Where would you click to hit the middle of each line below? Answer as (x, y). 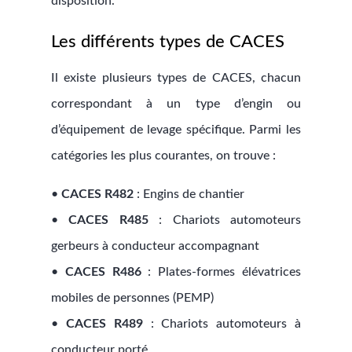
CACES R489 (104, 324)
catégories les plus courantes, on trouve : (163, 156)
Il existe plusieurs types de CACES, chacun (176, 78)
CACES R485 (108, 220)
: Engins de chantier (189, 194)
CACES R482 (97, 194)
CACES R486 (103, 272)
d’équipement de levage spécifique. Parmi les (176, 130)
